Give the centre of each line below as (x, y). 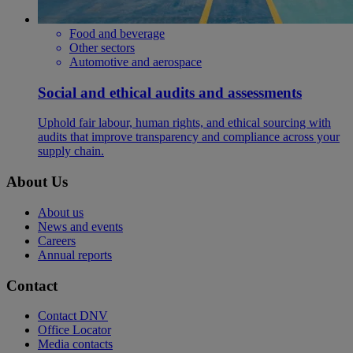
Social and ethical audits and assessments (170, 92)
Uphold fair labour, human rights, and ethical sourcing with (184, 123)
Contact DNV (73, 316)
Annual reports (75, 255)
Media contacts (75, 344)
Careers (57, 240)
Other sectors (102, 47)
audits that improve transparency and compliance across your (189, 137)
